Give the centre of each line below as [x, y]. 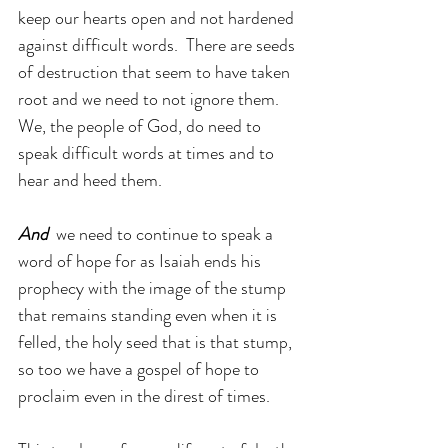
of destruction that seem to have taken [156, 71]
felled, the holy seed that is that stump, [157, 341]
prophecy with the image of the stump [154, 287]
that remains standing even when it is [149, 314]
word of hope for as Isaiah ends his [141, 260]
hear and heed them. [90, 179]
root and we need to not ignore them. [150, 98]
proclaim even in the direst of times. [146, 395]
